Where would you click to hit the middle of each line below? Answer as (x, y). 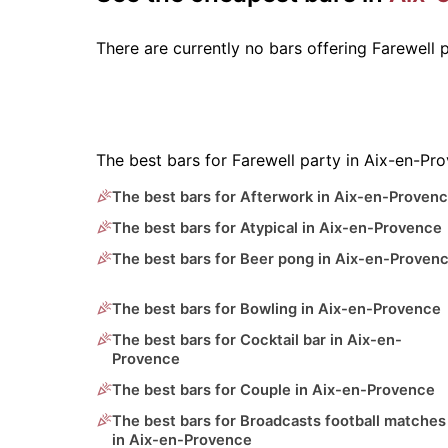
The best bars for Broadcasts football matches (279, 421)
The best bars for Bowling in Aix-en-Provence (276, 309)
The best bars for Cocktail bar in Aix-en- (257, 340)
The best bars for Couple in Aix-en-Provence (273, 390)
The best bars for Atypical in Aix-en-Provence (277, 228)
